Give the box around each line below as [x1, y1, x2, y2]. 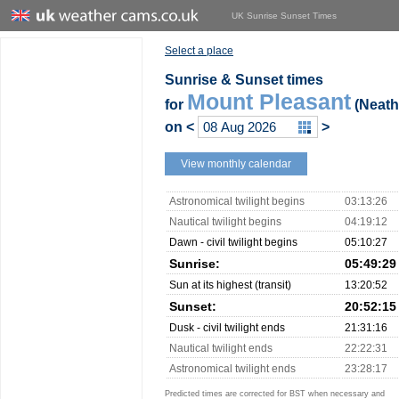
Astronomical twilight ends [169, 362, 296, 375]
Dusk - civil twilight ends [169, 322, 285, 334]
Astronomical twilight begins [169, 195, 305, 208]
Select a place [165, 45, 233, 57]
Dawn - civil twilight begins [169, 236, 297, 248]
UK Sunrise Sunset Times [232, 11, 337, 20]
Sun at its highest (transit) [169, 279, 291, 291]
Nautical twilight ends [169, 342, 273, 354]
